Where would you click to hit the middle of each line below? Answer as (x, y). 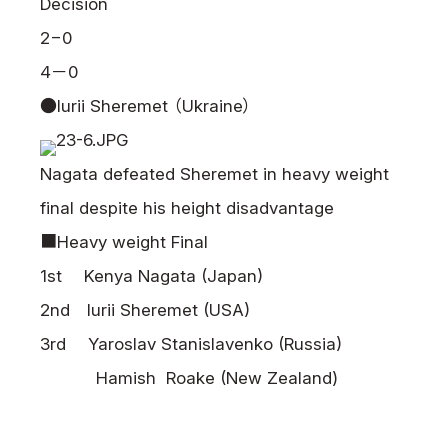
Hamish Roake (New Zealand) (189, 378)
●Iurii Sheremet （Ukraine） (146, 106)
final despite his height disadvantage (187, 208)
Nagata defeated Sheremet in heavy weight (214, 174)
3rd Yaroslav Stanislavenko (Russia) (191, 344)
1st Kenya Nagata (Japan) (151, 276)
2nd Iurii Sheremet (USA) (145, 310)
